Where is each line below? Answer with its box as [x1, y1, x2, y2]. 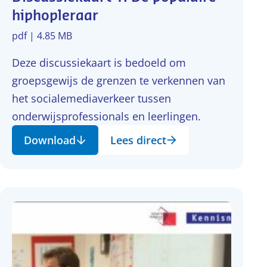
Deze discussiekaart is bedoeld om [12, 55, 186, 70]
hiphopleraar [12, 9, 98, 23]
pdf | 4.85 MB [12, 29, 72, 42]
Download [24, 133, 76, 147]
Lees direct [110, 133, 166, 147]
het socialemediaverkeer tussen [12, 91, 171, 105]
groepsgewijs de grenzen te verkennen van [12, 73, 225, 88]
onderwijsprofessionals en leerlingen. [12, 109, 201, 123]
